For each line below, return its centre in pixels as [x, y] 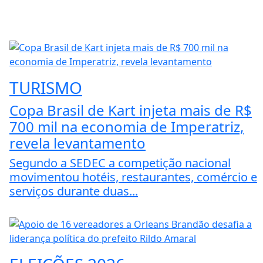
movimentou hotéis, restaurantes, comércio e [133, 177]
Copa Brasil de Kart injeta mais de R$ [131, 110]
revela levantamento [77, 143]
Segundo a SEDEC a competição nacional [120, 163]
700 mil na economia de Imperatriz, [127, 127]
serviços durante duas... [74, 191]
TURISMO [46, 88]
